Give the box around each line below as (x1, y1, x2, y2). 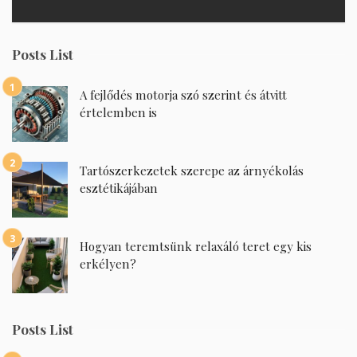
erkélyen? (80, 256, 136, 273)
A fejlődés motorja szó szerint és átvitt (80, 87, 287, 104)
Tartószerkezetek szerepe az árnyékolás (80, 163, 304, 179)
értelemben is (80, 104, 157, 121)
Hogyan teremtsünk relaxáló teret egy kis (80, 238, 312, 255)
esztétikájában (80, 180, 158, 197)
